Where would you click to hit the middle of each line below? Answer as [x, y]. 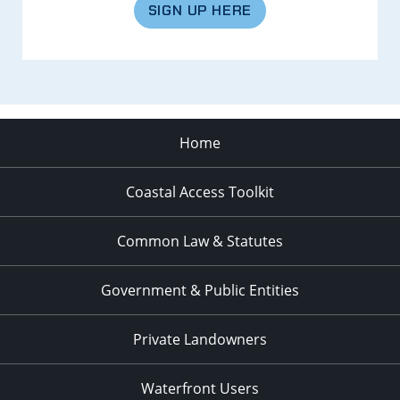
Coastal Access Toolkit [200, 192]
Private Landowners [200, 339]
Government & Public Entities [200, 290]
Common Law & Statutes [200, 241]
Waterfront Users [200, 388]
